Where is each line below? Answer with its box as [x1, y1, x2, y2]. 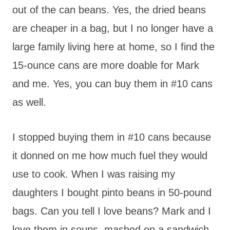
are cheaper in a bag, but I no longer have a [12, 22, 213, 34]
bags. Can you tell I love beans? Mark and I [12, 205, 211, 217]
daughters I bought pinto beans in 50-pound [12, 186, 212, 198]
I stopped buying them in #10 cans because [12, 131, 211, 143]
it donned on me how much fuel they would [12, 149, 207, 161]
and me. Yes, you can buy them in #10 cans [12, 78, 213, 89]
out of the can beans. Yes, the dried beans [12, 4, 206, 15]
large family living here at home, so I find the [12, 41, 215, 52]
